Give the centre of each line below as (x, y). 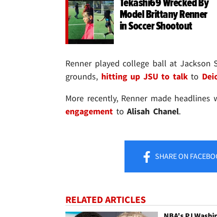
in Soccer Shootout (156, 26)
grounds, (83, 76)
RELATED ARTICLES (106, 199)
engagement (89, 111)
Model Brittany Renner (163, 15)
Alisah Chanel (153, 111)
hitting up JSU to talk (144, 76)
